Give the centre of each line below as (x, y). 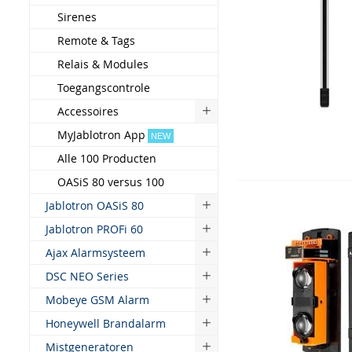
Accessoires (88, 111)
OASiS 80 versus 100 (111, 182)
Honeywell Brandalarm (106, 323)
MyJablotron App (101, 135)
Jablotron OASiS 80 (95, 205)
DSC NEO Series (87, 276)
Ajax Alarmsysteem (95, 253)
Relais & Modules (103, 64)
